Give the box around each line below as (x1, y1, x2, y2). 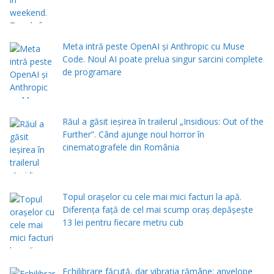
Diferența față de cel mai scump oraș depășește (62, 203, 253, 215)
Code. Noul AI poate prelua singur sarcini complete (62, 53, 263, 65)
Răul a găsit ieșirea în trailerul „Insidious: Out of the (62, 115, 264, 127)
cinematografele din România (62, 141, 179, 153)
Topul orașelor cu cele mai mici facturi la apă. (62, 190, 242, 202)
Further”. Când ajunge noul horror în (62, 128, 204, 140)
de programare (62, 66, 122, 78)
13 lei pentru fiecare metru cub (62, 216, 183, 228)
